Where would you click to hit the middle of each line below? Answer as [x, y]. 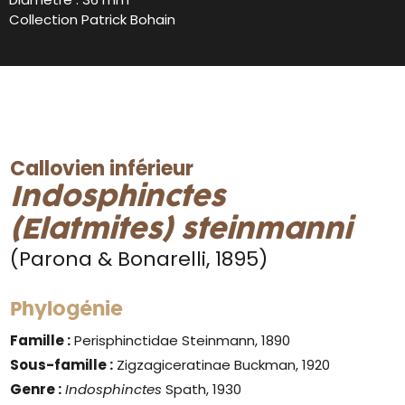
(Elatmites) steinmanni [181, 230]
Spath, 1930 [202, 389]
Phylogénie [67, 310]
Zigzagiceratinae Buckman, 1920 [222, 364]
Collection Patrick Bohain [92, 19]
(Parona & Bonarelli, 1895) [139, 259]
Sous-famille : [62, 364]
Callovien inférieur [102, 168]
